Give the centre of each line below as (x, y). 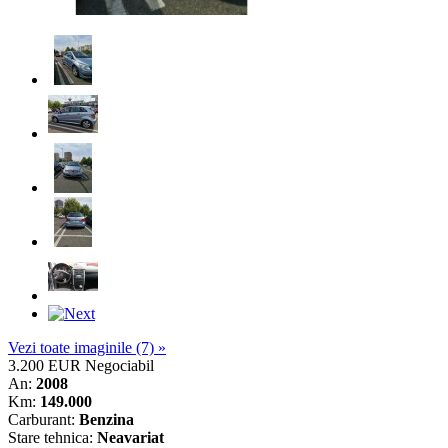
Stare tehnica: (52, 437)
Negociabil (119, 365)
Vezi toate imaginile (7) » (87, 347)
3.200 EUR (44, 365)
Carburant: (43, 419)
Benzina (106, 419)
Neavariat (130, 437)
